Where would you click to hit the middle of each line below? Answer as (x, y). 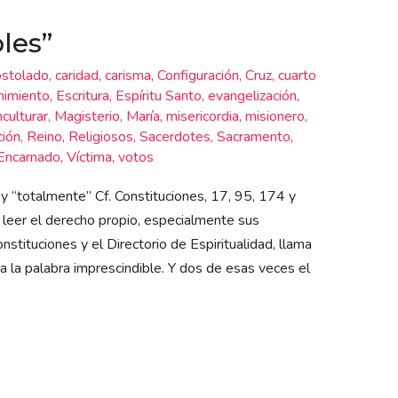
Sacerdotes (175, 136)
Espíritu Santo (158, 96)
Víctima (89, 157)
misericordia (202, 116)
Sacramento (253, 136)
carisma (127, 75)
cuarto (297, 75)
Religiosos (100, 136)
